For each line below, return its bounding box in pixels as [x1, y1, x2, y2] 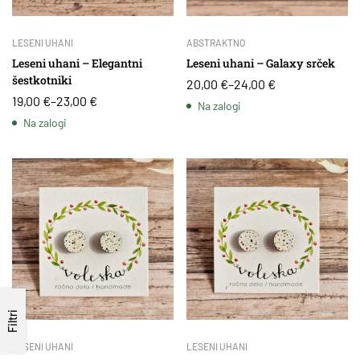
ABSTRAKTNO [186, 37, 245, 48]
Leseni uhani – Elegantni [12, 55, 142, 71]
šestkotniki [12, 72, 72, 88]
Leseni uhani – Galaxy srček [186, 55, 335, 71]
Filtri [6, 309, 19, 333]
